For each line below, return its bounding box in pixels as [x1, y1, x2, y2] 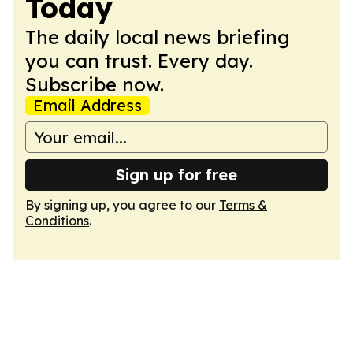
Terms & [219, 197, 267, 213]
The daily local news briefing [25, 25, 290, 49]
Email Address [33, 95, 142, 115]
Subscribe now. [25, 72, 164, 96]
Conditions [25, 213, 89, 229]
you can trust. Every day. [25, 49, 253, 72]
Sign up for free [116, 165, 237, 184]
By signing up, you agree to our [25, 197, 219, 213]
